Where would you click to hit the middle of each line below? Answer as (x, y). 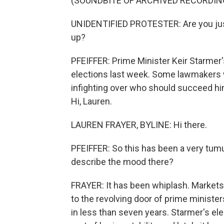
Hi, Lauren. (91, 101)
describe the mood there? (122, 162)
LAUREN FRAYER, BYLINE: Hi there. (139, 125)
